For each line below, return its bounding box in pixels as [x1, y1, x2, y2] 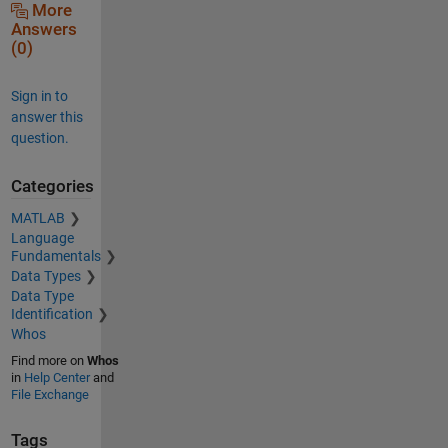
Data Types [10, 268, 81, 285]
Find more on [10, 353, 87, 369]
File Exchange [10, 387, 89, 403]
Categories [10, 176, 94, 196]
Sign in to [10, 87, 68, 104]
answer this [10, 108, 83, 125]
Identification [10, 306, 93, 323]
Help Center [23, 370, 90, 386]
